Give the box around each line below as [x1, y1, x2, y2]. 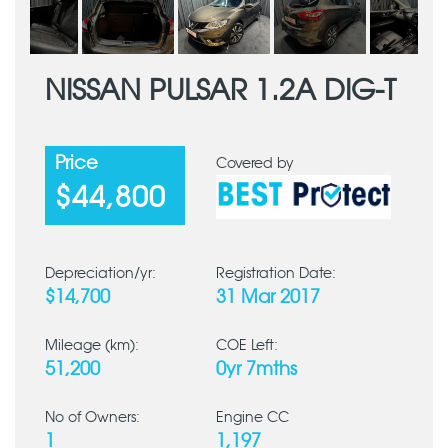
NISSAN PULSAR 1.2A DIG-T [45, 78, 396, 106]
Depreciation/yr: [45, 267, 156, 281]
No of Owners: [45, 411, 140, 425]
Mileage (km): [45, 339, 139, 353]
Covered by [216, 157, 294, 171]
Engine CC [216, 411, 289, 425]
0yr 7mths [216, 361, 297, 379]
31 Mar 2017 [216, 289, 320, 307]
